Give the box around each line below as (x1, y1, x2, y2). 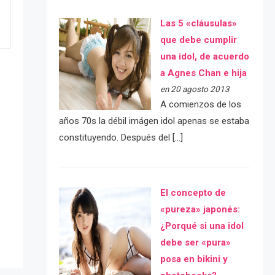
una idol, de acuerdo (160, 50, 249, 62)
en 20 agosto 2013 (160, 83, 230, 94)
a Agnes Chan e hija (160, 67, 247, 79)
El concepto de (160, 187, 226, 198)
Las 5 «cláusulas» (160, 17, 237, 29)
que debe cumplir (160, 34, 237, 45)
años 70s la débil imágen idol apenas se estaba (58, 115, 249, 126)
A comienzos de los (160, 98, 241, 110)
